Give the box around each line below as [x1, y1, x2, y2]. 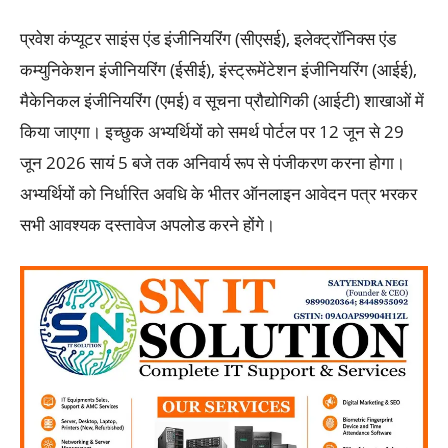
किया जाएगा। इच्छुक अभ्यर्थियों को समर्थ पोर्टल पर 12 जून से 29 [20, 120, 404, 144]
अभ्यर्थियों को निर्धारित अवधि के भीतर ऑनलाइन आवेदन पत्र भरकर [20, 182, 417, 206]
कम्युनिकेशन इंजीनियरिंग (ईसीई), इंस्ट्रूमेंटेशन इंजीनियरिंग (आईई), [20, 58, 417, 82]
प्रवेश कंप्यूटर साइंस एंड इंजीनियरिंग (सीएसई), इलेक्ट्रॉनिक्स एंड [20, 27, 396, 51]
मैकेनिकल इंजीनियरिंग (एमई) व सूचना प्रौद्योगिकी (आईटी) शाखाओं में [20, 89, 424, 113]
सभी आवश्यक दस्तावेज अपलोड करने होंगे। [20, 213, 275, 237]
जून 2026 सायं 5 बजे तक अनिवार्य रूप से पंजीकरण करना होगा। [20, 151, 405, 175]
